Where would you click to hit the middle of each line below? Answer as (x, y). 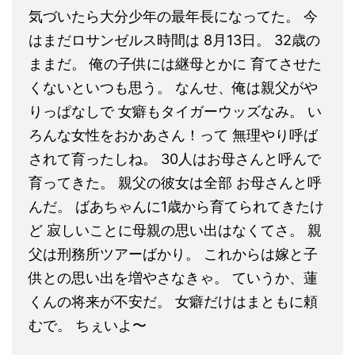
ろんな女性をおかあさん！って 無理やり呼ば (173, 135)
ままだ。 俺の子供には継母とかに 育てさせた (175, 63)
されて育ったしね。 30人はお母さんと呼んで (175, 158)
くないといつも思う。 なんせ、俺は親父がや (173, 87)
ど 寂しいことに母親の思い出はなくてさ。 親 (175, 230)
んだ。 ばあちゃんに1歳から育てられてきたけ (176, 206)
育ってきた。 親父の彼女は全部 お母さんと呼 (175, 182)
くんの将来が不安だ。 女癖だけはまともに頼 (173, 301)
